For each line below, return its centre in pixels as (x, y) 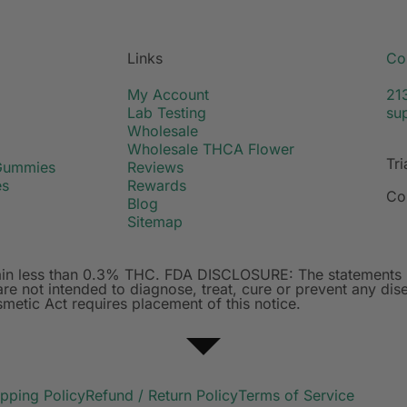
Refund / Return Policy (162, 395)
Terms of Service (296, 395)
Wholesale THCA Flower (211, 149)
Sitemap (155, 221)
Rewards (157, 185)
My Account (168, 94)
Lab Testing (167, 112)
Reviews (155, 167)
